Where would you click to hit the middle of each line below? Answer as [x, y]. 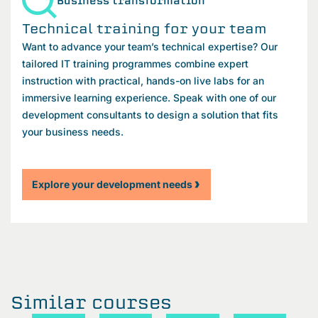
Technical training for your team [144, 28]
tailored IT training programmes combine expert [135, 63]
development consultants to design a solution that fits [150, 114]
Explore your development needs [112, 184]
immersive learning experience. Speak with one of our [149, 97]
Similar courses [91, 302]
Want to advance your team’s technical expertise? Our [150, 46]
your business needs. [73, 131]
